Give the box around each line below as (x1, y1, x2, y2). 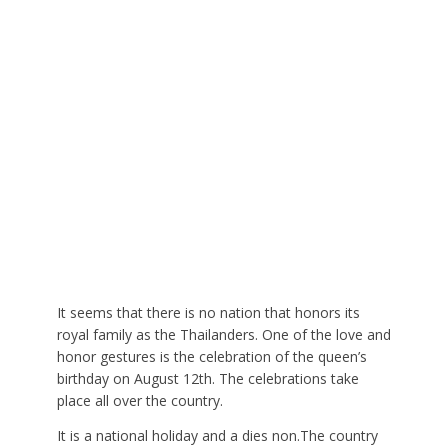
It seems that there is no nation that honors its (56, 302, 360, 322)
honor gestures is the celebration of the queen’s (56, 346, 367, 366)
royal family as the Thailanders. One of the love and (56, 324, 391, 344)
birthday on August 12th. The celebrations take (56, 368, 359, 388)
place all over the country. (56, 390, 223, 410)
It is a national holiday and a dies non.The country (56, 426, 378, 446)
